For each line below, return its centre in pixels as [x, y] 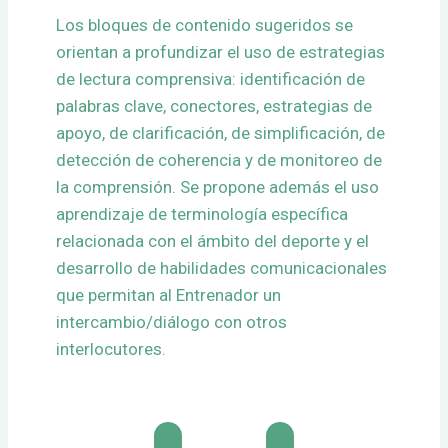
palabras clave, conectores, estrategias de [214, 106]
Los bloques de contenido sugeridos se [204, 25]
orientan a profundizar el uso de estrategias [220, 52]
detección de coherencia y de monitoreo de [219, 160]
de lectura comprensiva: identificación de [210, 79]
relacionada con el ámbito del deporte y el [212, 241]
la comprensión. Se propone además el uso [217, 187]
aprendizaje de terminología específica [202, 214]
